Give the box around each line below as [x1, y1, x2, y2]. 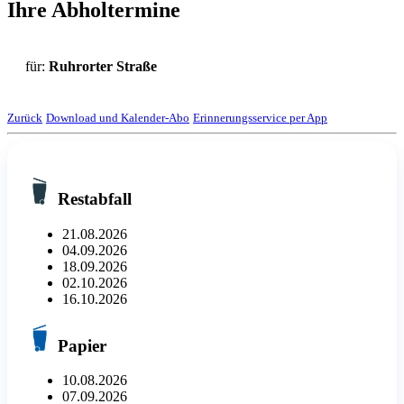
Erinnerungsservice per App [193, 111, 327, 125]
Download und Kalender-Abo [46, 111, 189, 125]
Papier [53, 335, 106, 355]
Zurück [7, 111, 42, 125]
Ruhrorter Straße [49, 59, 157, 75]
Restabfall [53, 189, 132, 209]
